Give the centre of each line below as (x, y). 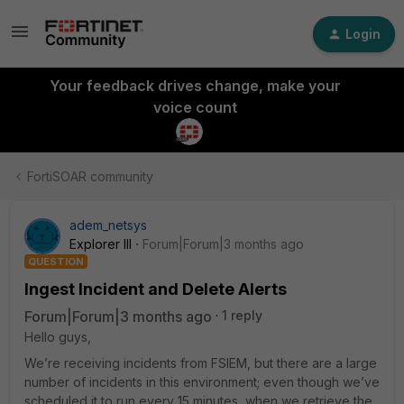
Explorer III (101, 244)
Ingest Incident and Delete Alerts (156, 289)
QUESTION (56, 262)
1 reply (242, 315)
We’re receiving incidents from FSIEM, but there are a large (201, 363)
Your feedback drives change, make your (195, 86)
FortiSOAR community (90, 176)
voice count (195, 107)
